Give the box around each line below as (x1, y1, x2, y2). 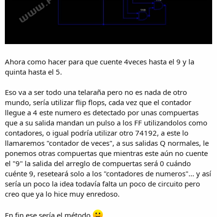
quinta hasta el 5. (5, 67, 62, 77)
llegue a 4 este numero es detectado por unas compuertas (5, 108, 199, 118)
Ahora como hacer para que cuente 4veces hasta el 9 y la (5, 57, 194, 67)
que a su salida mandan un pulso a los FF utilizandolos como (5, 118, 207, 128)
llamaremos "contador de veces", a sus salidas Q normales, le (5, 138, 209, 148)
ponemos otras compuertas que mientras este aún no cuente (5, 148, 208, 158)
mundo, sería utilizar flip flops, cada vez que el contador (5, 97, 191, 108)
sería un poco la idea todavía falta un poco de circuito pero (5, 179, 200, 189)
